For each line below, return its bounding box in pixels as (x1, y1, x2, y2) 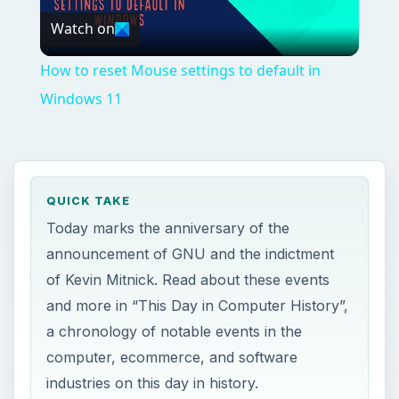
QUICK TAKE (46, 194, 131, 208)
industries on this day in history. (46, 373, 259, 392)
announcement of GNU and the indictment (46, 244, 335, 263)
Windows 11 (39, 88, 122, 109)
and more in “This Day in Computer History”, (46, 296, 349, 314)
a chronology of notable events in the (46, 322, 303, 340)
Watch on (50, 19, 115, 39)
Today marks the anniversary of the (46, 218, 290, 237)
